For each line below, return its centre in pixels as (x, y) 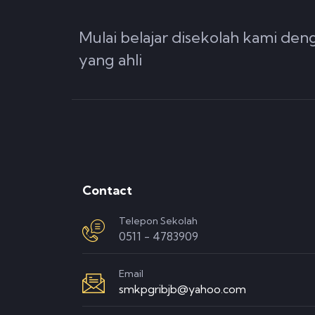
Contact (107, 190)
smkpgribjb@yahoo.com (182, 289)
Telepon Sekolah (158, 221)
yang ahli (110, 59)
